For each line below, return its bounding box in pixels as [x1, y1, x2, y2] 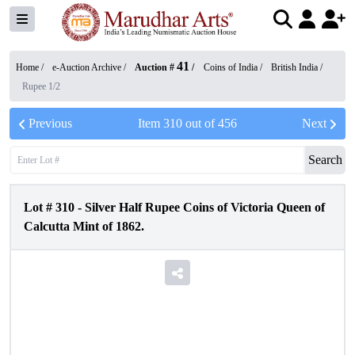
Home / [16, 62, 46, 73]
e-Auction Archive [52, 62, 121, 73]
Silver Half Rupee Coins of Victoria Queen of [85, 200, 325, 214]
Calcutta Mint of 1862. [24, 219, 144, 233]
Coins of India [204, 62, 258, 73]
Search [308, 153, 342, 166]
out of [181, 116, 218, 130]
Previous [29, 116, 72, 130]
